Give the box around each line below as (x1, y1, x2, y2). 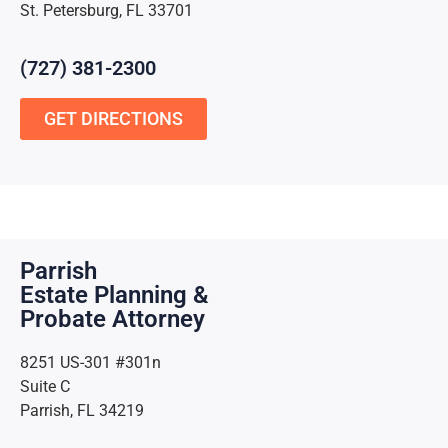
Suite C (20, 377, 70, 397)
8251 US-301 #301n (20, 353, 161, 373)
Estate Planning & (20, 281, 209, 310)
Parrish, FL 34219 (20, 401, 144, 421)
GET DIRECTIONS (44, 107, 183, 129)
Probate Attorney (20, 305, 205, 334)
